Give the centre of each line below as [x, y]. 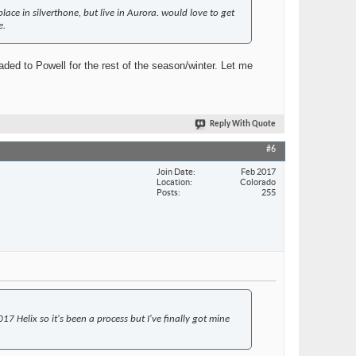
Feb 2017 [258, 171]
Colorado [258, 182]
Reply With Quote [243, 125]
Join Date [175, 171]
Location [173, 182]
